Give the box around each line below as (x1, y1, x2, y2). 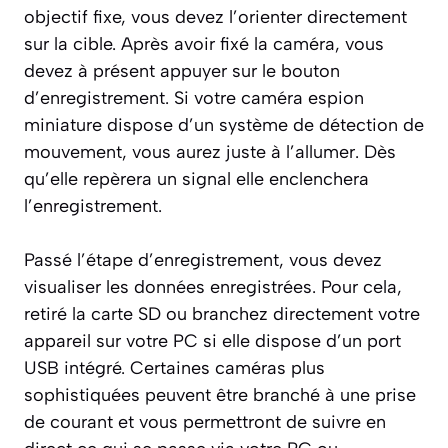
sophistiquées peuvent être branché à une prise (24, 383, 416, 406)
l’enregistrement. (24, 194, 162, 217)
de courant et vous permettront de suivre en (24, 410, 386, 433)
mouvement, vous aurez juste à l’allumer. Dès (24, 140, 396, 163)
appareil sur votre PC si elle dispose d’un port (24, 329, 401, 352)
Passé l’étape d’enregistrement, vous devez (24, 248, 382, 271)
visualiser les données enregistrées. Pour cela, (24, 275, 402, 298)
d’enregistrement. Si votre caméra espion (24, 86, 364, 109)
